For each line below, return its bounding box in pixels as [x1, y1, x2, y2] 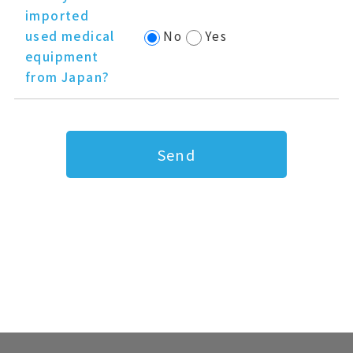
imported [24, 6, 90, 24]
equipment [24, 47, 99, 65]
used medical [24, 27, 115, 45]
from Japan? [24, 68, 110, 86]
